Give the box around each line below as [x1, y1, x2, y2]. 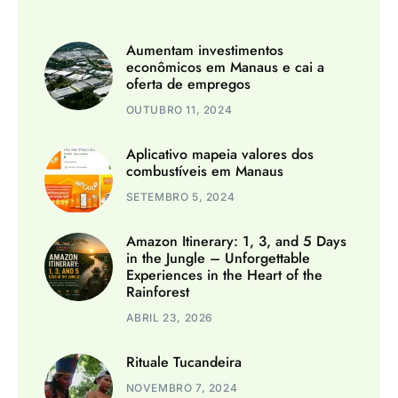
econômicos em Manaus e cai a [125, 57, 324, 78]
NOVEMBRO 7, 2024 [125, 381, 238, 395]
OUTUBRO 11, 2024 [125, 103, 233, 117]
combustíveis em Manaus [125, 161, 283, 182]
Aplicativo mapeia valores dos [125, 144, 314, 165]
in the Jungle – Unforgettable [125, 248, 310, 269]
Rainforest [125, 282, 189, 303]
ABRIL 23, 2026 [125, 311, 213, 325]
